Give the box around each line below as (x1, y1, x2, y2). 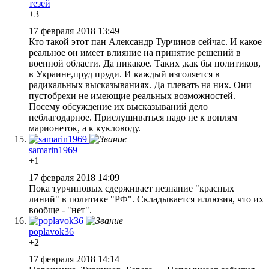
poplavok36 (29, 226, 74, 237)
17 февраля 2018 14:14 (29, 253, 122, 264)
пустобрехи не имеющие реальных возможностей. (29, 90, 235, 101)
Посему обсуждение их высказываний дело (29, 101, 208, 112)
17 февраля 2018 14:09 (29, 172, 122, 183)
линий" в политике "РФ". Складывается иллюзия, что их (29, 193, 264, 204)
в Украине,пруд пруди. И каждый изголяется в (29, 68, 220, 79)
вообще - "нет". (29, 204, 92, 215)
